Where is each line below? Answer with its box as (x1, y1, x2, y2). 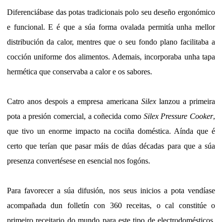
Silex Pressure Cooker (143, 111, 214, 120)
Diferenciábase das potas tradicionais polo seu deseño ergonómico (7, 7, 215, 16)
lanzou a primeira (159, 97, 216, 106)
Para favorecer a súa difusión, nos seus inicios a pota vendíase (7, 186, 215, 195)
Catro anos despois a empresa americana (7, 97, 141, 106)
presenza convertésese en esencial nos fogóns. (7, 156, 150, 165)
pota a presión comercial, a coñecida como (7, 111, 144, 120)
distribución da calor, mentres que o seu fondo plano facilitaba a (7, 37, 215, 46)
